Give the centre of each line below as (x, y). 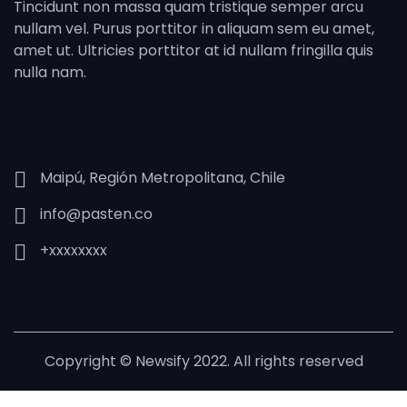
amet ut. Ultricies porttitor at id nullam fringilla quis (194, 50)
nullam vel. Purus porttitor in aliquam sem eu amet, (194, 29)
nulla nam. (50, 72)
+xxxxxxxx (74, 250)
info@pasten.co (96, 214)
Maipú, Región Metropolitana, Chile (163, 178)
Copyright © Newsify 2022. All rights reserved (203, 361)
